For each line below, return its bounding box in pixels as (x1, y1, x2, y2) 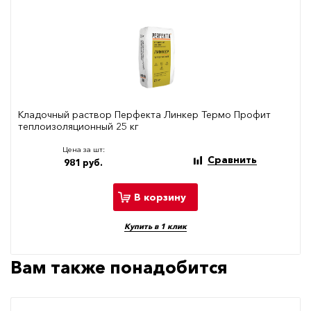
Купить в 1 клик (124, 221, 187, 232)
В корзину (134, 190, 186, 203)
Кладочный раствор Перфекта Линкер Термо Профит (18, 108, 271, 121)
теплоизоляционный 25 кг (18, 120, 139, 133)
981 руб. (64, 157, 103, 169)
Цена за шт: (62, 144, 105, 155)
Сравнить (207, 153, 257, 167)
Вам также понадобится (10, 257, 228, 278)
